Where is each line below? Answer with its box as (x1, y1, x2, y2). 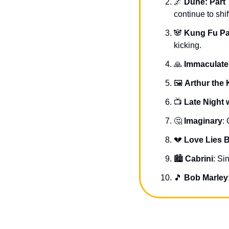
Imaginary (184, 117, 222, 125)
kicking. (174, 41, 201, 50)
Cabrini (185, 154, 213, 163)
